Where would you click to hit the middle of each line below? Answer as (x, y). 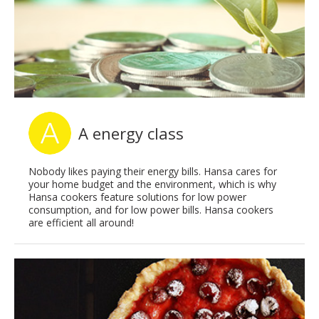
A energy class (131, 134)
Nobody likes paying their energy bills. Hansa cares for (153, 172)
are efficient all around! (81, 223)
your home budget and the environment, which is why (152, 184)
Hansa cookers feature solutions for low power (137, 197)
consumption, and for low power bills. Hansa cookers (151, 210)
